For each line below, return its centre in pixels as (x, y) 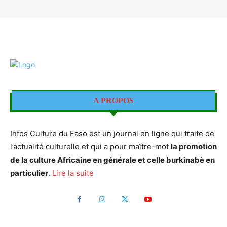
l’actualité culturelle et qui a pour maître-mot (90, 146)
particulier (29, 173)
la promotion (194, 146)
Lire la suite (73, 173)
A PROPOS (113, 100)
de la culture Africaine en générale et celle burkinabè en (112, 160)
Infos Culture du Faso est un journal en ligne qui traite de (112, 133)
